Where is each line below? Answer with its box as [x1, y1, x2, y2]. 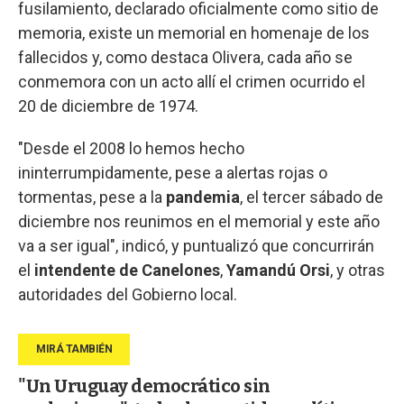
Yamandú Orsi [226, 260, 330, 280]
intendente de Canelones [31, 260, 220, 280]
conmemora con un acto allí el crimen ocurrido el [18, 71, 365, 91]
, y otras [330, 260, 385, 280]
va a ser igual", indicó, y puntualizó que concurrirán [18, 235, 374, 255]
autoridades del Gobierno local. [18, 284, 237, 304]
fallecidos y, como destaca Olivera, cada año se [18, 47, 353, 67]
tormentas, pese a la [18, 187, 166, 207]
